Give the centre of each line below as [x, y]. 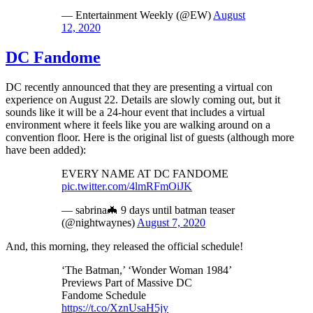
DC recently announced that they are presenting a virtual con [139, 87]
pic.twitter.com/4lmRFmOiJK [127, 186]
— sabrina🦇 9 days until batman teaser [148, 210]
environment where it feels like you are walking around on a [138, 124]
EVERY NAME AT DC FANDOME [145, 173]
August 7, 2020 [171, 222]
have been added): [46, 150]
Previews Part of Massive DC [127, 282]
